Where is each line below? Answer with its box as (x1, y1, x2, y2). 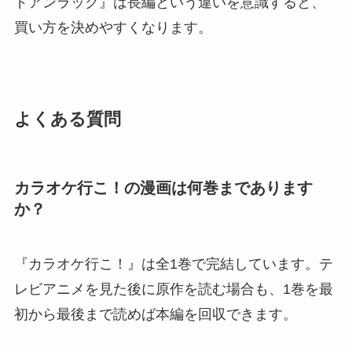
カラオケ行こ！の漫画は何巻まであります (13, 179, 313, 197)
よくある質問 (13, 110, 121, 130)
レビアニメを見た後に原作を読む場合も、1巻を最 (13, 280, 333, 297)
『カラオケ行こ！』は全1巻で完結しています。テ (13, 255, 333, 272)
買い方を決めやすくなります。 (13, 20, 212, 36)
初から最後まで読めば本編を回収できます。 (13, 306, 297, 322)
